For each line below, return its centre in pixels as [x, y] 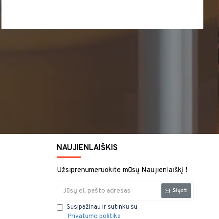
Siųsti [180, 190]
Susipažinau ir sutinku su [102, 207]
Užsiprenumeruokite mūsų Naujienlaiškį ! [122, 170]
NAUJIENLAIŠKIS [87, 148]
